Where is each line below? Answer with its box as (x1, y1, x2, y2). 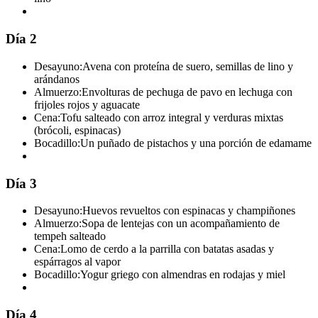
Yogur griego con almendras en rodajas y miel (80, 268, 285, 281)
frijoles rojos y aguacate (34, 98, 140, 111)
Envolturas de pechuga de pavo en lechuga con (82, 85, 292, 98)
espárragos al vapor (34, 256, 121, 268)
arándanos (34, 72, 79, 85)
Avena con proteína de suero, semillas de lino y (82, 60, 293, 72)
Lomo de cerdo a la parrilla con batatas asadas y (60, 243, 274, 256)
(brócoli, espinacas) (34, 124, 121, 136)
